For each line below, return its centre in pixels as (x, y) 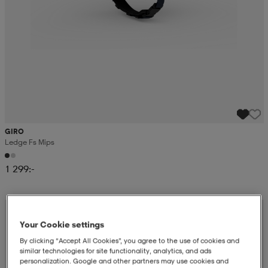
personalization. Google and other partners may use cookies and (124, 261)
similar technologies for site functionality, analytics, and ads (116, 251)
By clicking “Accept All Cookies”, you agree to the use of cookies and (130, 241)
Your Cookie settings (62, 224)
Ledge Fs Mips (29, 142)
